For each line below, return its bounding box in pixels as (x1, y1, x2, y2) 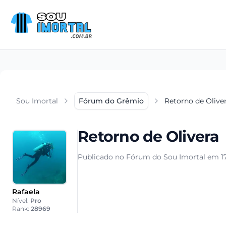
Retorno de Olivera (78, 127, 219, 146)
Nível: (12, 197, 30, 204)
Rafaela (12, 187, 40, 196)
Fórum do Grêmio (79, 96, 144, 105)
